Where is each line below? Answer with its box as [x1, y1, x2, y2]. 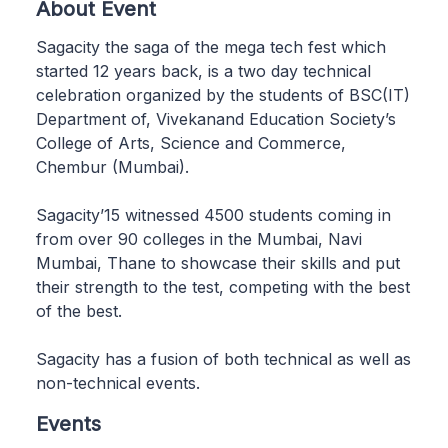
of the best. [36, 300, 127, 321]
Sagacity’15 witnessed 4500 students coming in [36, 204, 391, 225]
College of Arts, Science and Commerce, [36, 132, 346, 153]
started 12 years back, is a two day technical [36, 60, 371, 81]
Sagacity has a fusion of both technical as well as [36, 348, 411, 369]
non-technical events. [36, 372, 200, 393]
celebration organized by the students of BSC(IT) [36, 84, 410, 105]
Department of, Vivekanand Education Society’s [36, 108, 396, 129]
